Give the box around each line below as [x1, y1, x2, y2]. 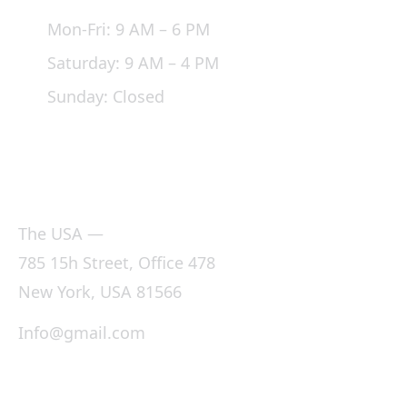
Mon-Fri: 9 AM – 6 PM [47, 18, 210, 40]
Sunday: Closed [47, 85, 164, 107]
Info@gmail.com [18, 322, 145, 343]
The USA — [18, 223, 104, 244]
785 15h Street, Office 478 [18, 252, 215, 273]
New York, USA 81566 [18, 281, 182, 303]
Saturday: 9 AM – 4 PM [47, 52, 219, 74]
